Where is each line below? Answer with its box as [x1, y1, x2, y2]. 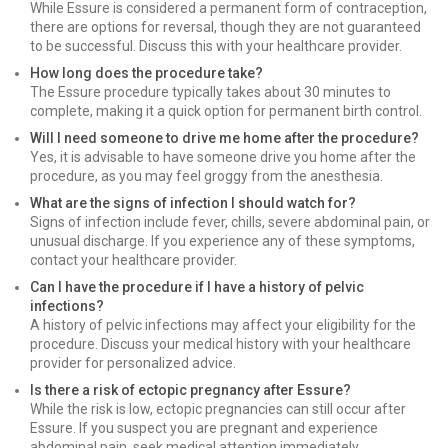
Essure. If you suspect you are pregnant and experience [30, 420, 378, 436]
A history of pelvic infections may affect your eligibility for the [30, 317, 416, 333]
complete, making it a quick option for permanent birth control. [30, 103, 422, 119]
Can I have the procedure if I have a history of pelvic [30, 279, 364, 295]
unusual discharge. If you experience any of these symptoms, [30, 233, 415, 249]
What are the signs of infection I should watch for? [30, 195, 356, 211]
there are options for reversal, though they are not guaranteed [30, 19, 421, 35]
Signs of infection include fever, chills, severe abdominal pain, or [30, 214, 430, 230]
